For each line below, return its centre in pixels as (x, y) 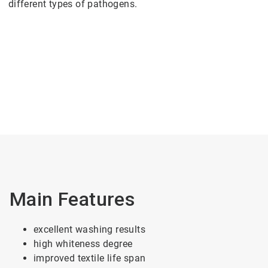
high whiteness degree (83, 244)
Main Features (74, 199)
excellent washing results (89, 229)
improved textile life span (89, 258)
